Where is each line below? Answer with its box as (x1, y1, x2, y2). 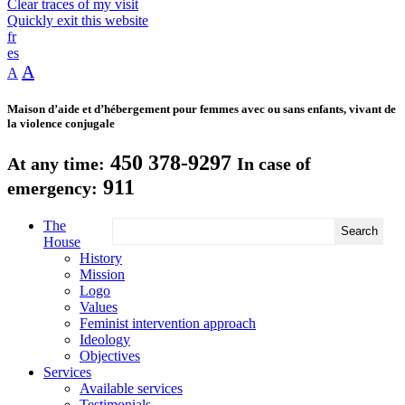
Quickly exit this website (7, 12, 148, 28)
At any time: (7, 153, 105, 174)
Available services (80, 380, 183, 396)
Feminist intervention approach (80, 315, 256, 331)
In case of (237, 153, 311, 174)
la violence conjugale (7, 116, 115, 130)
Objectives (80, 347, 140, 363)
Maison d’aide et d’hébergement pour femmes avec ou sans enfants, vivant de (7, 101, 396, 116)
